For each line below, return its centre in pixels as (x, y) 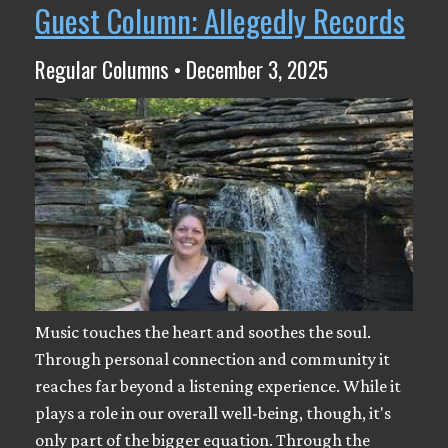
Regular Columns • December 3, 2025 (181, 69)
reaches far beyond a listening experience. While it (218, 386)
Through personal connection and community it (212, 359)
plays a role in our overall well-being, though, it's (213, 413)
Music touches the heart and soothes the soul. (203, 332)
